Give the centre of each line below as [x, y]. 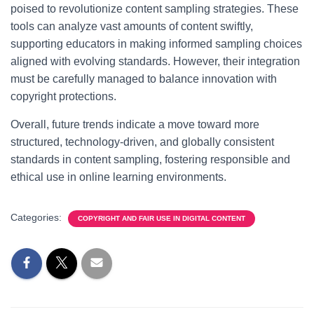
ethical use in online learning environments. [118, 177]
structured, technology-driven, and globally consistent [142, 142]
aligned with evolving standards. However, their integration [155, 61]
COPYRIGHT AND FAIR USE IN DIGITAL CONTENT [162, 218]
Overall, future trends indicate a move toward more [135, 124]
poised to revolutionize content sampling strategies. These [155, 9]
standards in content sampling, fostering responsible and [150, 159]
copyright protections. [63, 96]
